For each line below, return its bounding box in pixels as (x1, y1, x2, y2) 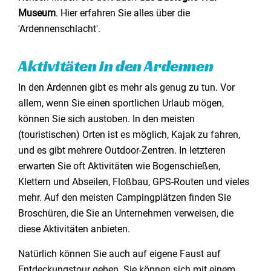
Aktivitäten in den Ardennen (18, 56, 214, 76)
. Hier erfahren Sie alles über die (56, 7, 190, 19)
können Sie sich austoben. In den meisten (18, 113, 195, 125)
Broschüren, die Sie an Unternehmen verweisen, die (18, 207, 233, 219)
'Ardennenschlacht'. (18, 23, 100, 34)
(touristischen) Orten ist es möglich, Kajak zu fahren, (18, 129, 240, 140)
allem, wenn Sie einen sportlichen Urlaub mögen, (18, 97, 224, 109)
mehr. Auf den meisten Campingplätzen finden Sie (18, 192, 231, 203)
